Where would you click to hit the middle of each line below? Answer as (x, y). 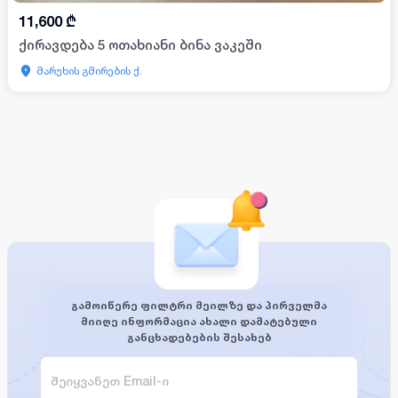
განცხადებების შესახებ (199, 338)
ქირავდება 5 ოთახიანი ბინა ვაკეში (140, 45)
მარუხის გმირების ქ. (89, 71)
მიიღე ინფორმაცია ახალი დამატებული (199, 322)
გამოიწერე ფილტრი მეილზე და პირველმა (199, 306)
